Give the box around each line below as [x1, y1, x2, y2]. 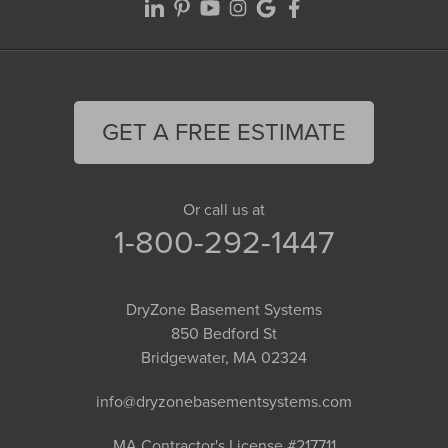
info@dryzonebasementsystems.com [96, 389, 352, 413]
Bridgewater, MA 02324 [141, 345, 307, 369]
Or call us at [183, 197, 265, 221]
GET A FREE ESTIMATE [102, 113, 346, 150]
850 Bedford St [171, 321, 277, 345]
